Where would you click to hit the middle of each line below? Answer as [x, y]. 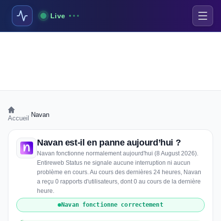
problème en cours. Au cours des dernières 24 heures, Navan [119, 172]
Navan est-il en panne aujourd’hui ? [109, 143]
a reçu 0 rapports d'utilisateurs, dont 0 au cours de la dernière [119, 182]
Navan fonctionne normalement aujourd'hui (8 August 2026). [118, 153]
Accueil [18, 118]
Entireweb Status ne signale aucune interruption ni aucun [114, 163]
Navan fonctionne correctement [112, 205]
